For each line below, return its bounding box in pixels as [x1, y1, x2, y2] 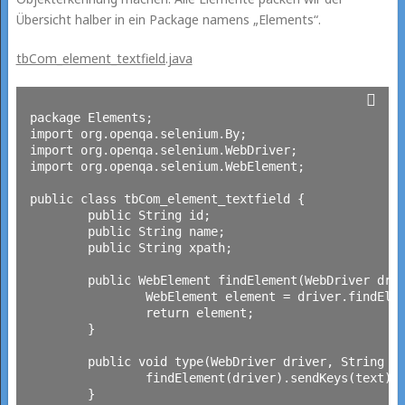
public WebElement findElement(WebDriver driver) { [29, 272, 88, 287]
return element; [29, 305, 146, 320]
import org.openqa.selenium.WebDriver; [29, 142, 297, 157]
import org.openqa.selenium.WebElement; [29, 158, 305, 174]
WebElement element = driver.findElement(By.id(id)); [29, 288, 146, 304]
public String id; [29, 207, 88, 222]
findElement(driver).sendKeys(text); [29, 370, 146, 385]
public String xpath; [29, 240, 88, 255]
